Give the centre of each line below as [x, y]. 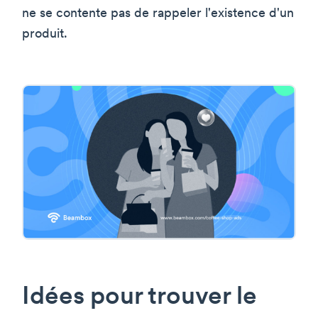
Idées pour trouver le [139, 297]
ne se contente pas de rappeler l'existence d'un [158, 13]
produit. [45, 34]
